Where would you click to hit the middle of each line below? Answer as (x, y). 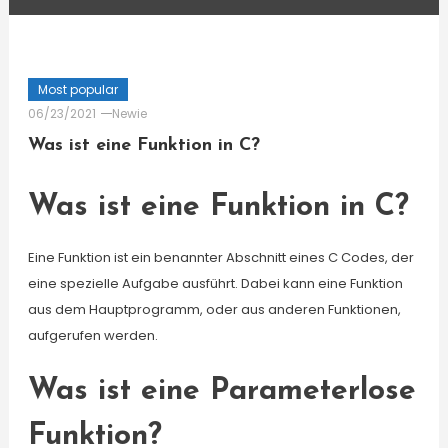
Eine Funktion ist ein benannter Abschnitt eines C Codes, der (220, 257)
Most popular (77, 89)
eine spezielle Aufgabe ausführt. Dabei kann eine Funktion (215, 283)
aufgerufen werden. (92, 335)
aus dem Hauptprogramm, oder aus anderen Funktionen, (214, 309)
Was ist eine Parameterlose (221, 391)
